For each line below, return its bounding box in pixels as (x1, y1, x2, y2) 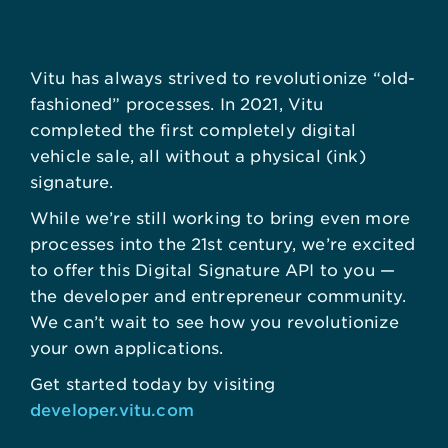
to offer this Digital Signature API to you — (30, 259, 396, 279)
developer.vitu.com (30, 399, 194, 419)
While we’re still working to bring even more (30, 207, 411, 227)
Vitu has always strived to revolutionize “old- (30, 67, 416, 87)
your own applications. (30, 337, 224, 357)
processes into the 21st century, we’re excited (30, 233, 416, 253)
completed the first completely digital (30, 119, 357, 139)
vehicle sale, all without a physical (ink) (30, 145, 366, 165)
